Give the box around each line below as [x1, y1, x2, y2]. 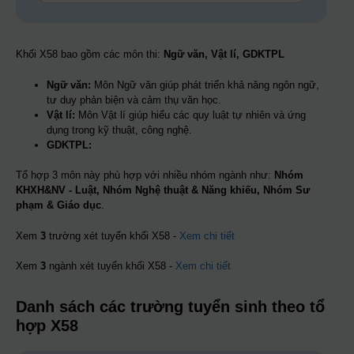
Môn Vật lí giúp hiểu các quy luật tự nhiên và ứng [75, 108, 306, 121]
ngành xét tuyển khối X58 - [46, 260, 175, 273]
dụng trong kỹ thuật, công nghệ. [47, 123, 192, 136]
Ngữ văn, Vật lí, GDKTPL [164, 48, 284, 61]
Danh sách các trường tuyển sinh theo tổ [16, 298, 325, 316]
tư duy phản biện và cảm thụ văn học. [47, 93, 221, 106]
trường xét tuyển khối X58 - [46, 229, 179, 242]
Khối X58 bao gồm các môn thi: [16, 48, 164, 61]
